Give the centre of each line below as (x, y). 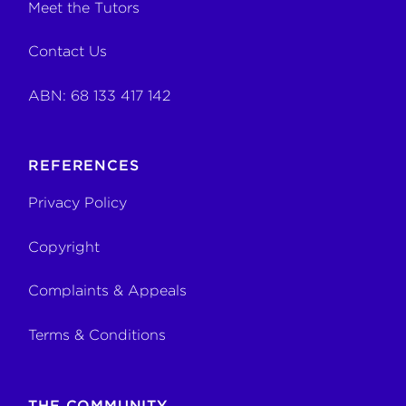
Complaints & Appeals (108, 291)
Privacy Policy (78, 203)
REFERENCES (84, 166)
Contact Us (68, 52)
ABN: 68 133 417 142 (100, 95)
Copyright (64, 246)
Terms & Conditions (97, 334)
